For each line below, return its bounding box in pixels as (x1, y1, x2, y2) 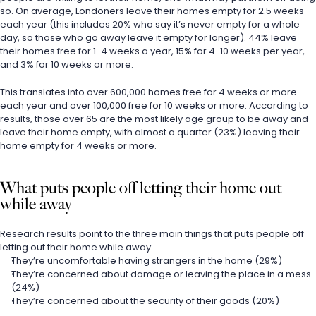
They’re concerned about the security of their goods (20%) (11, 294, 279, 308)
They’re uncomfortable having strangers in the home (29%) (11, 254, 282, 267)
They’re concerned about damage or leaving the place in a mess (11, 267, 311, 281)
